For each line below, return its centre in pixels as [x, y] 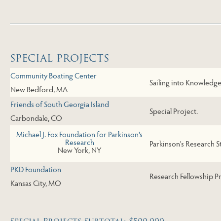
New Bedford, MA [39, 89]
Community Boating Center [54, 75]
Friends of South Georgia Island [60, 104]
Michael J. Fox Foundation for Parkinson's [79, 134]
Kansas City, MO [36, 183]
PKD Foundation [36, 169]
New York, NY [79, 149]
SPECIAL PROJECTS [59, 58]
